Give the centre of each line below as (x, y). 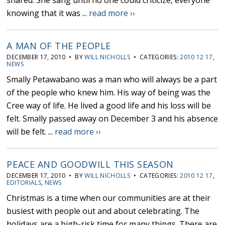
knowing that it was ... (48, 13)
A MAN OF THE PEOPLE (59, 46)
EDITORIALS (24, 183)
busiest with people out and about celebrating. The (103, 211)
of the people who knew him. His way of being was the (109, 93)
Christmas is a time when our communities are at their (109, 198)
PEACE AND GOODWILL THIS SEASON (90, 164)
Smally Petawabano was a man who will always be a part (112, 80)
